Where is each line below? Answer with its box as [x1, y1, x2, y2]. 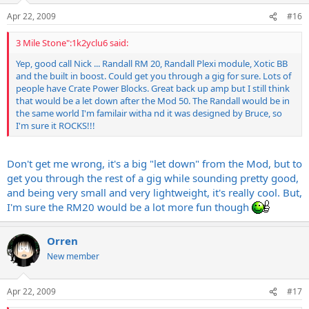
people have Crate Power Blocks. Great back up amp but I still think [16, 82, 290, 94]
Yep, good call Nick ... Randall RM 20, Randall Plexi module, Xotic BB [16, 57, 288, 70]
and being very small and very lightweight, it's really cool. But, [7, 185, 302, 199]
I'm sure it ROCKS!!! [16, 119, 95, 132]
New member [47, 250, 99, 262]
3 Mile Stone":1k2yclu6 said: [16, 37, 128, 49]
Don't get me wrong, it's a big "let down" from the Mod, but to [7, 156, 302, 170]
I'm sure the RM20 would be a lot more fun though [7, 199, 252, 214]
